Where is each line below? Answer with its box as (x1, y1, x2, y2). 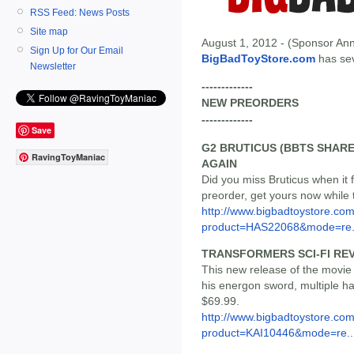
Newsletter (30, 60, 76, 72)
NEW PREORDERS (201, 96, 299, 110)
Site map (30, 25, 68, 37)
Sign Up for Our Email (30, 44, 123, 56)
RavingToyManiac (32, 151, 105, 164)
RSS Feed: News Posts (30, 6, 130, 18)
